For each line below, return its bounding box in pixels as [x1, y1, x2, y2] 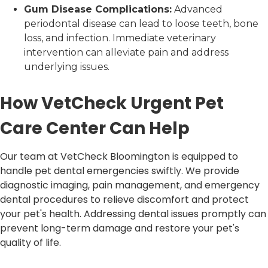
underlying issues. [24, 61, 109, 73]
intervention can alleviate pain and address [24, 47, 229, 59]
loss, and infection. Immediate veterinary [24, 32, 216, 44]
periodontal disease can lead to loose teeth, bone [24, 18, 258, 30]
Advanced [172, 4, 223, 16]
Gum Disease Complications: [24, 4, 172, 16]
